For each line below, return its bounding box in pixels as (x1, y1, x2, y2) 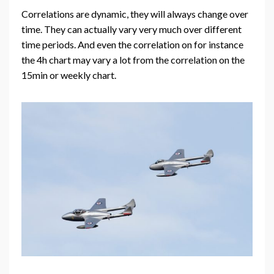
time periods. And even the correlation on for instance (21, 38, 243, 50)
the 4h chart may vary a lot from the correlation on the (21, 53, 245, 65)
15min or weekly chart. (21, 68, 116, 81)
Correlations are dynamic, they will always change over (21, 7, 248, 20)
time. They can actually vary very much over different (21, 23, 242, 35)
